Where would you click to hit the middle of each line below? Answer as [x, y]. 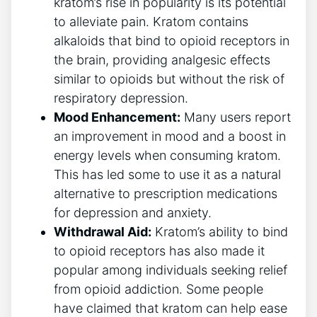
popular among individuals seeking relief [171, 270]
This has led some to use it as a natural [167, 175]
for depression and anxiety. [133, 213]
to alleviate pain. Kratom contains [151, 22]
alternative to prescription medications [166, 194]
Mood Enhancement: [117, 117]
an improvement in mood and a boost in [170, 137]
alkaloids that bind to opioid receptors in [172, 41]
